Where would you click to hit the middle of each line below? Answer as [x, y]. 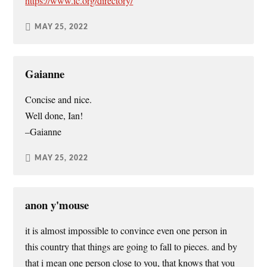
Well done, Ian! [54, 115]
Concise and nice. [59, 99]
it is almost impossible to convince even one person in [126, 230]
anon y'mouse [57, 204]
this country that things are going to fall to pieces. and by [131, 246]
